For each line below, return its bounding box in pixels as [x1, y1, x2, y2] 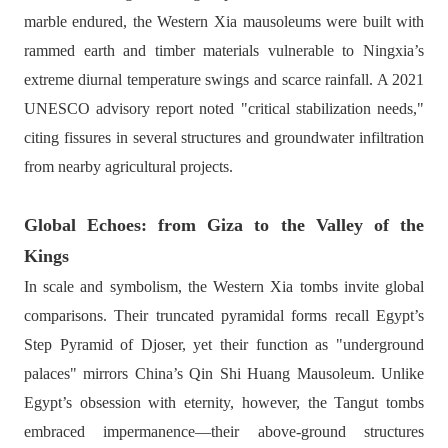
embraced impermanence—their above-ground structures [23, 423, 425, 440]
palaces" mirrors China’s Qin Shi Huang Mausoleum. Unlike [23, 365, 425, 382]
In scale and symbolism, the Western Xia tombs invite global [23, 278, 425, 295]
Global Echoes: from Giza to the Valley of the [23, 215, 425, 235]
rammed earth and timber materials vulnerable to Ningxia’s [23, 42, 425, 59]
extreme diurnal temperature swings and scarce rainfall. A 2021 [23, 71, 425, 88]
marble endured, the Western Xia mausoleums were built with [23, 13, 425, 30]
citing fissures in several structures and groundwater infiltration [23, 129, 425, 146]
